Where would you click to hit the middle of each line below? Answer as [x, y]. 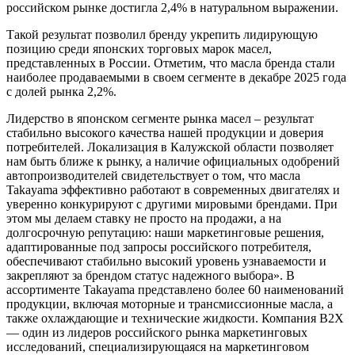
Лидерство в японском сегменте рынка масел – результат [160, 118]
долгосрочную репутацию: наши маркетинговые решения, [165, 232]
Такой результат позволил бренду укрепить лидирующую [162, 34]
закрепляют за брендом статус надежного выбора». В [151, 275]
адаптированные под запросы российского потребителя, [159, 246]
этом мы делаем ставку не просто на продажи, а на [144, 218]
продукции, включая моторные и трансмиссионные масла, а [170, 303]
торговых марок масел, [210, 48]
